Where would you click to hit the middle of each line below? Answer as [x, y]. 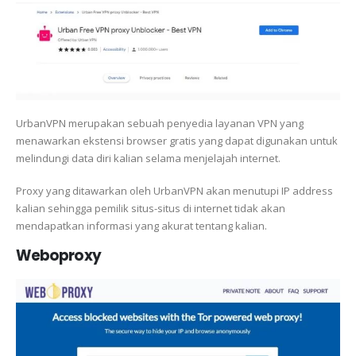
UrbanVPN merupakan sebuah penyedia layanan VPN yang [160, 124]
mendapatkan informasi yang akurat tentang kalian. [141, 225]
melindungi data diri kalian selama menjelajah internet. [148, 159]
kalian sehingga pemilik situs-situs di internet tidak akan [151, 208]
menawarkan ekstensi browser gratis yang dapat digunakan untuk [177, 141]
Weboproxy [58, 256]
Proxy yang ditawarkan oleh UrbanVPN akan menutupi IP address [174, 190]
